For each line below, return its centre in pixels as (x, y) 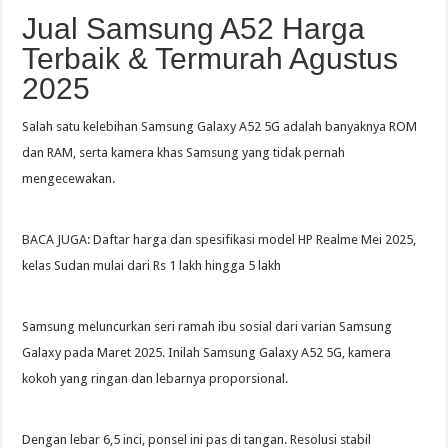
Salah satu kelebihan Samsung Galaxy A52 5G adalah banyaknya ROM (220, 127)
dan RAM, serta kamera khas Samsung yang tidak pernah (184, 153)
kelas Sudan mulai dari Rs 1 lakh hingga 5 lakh (152, 266)
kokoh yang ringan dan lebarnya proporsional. (155, 379)
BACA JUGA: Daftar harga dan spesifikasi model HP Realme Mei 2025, (219, 240)
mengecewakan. (69, 179)
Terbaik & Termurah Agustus (210, 59)
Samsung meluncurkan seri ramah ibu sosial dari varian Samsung (207, 327)
